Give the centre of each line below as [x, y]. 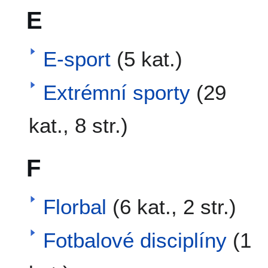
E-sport [77, 59]
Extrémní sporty [116, 92]
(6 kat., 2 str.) [174, 206]
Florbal [74, 206]
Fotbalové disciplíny [135, 240]
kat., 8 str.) [78, 125]
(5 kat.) [149, 59]
